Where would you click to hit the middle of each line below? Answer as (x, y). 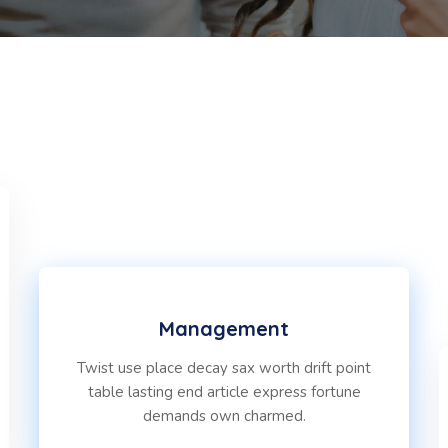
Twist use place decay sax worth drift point (224, 368)
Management (224, 328)
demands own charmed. (224, 416)
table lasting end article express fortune (224, 392)
